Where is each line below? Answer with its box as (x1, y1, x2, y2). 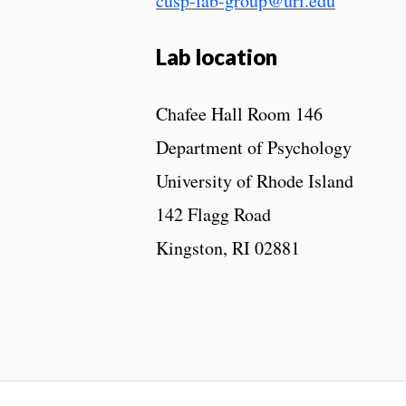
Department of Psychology (156, 134, 352, 159)
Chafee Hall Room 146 (156, 101, 323, 126)
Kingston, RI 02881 (156, 235, 300, 260)
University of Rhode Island (156, 168, 353, 193)
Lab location (156, 43, 277, 70)
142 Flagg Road (156, 201, 271, 227)
